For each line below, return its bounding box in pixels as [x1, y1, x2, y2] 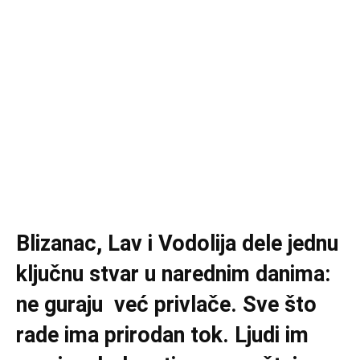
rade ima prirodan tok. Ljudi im [16, 322, 309, 348]
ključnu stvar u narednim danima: [16, 261, 330, 287]
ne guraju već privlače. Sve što [16, 292, 317, 317]
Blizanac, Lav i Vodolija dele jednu [16, 231, 338, 256]
